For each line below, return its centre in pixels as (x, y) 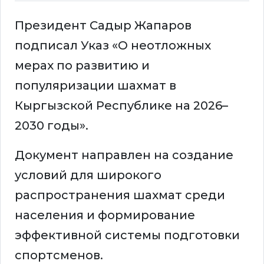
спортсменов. (59, 255)
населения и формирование (105, 215)
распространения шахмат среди (120, 195)
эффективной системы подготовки (127, 235)
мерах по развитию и (82, 66)
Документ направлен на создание (124, 155)
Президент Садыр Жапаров (103, 26)
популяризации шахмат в (95, 86)
